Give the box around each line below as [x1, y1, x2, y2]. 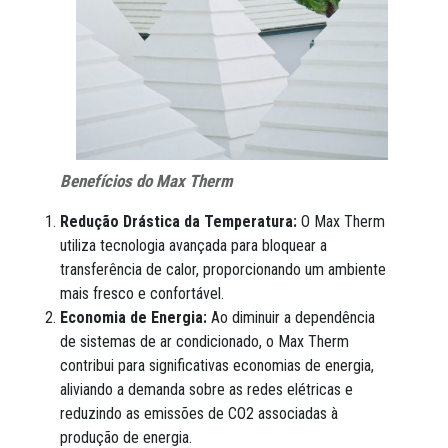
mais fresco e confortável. [60, 283, 224, 303]
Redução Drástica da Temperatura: [60, 211, 297, 231]
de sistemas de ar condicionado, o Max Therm [60, 331, 349, 351]
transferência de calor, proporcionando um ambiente [60, 259, 386, 279]
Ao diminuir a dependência [207, 307, 375, 327]
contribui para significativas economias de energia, [60, 355, 374, 375]
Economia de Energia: [60, 307, 207, 327]
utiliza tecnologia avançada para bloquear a [60, 235, 327, 255]
